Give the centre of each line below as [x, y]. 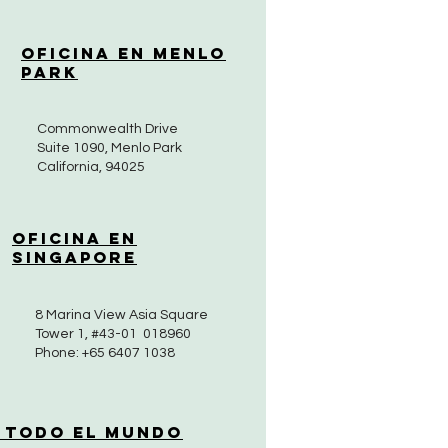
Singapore [74, 257]
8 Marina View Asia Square [121, 315]
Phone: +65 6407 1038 [105, 353]
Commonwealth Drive [107, 129]
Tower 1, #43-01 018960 [113, 334]
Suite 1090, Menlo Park [109, 148]
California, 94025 [91, 167]
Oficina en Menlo [123, 53]
